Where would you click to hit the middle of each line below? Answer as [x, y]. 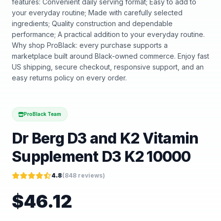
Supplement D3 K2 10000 [101, 156]
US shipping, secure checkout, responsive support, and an [108, 67]
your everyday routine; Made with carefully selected [97, 13]
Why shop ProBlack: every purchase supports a [90, 45]
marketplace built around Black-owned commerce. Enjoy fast [110, 56]
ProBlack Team [42, 114]
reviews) [91, 175]
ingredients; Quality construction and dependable [92, 23]
